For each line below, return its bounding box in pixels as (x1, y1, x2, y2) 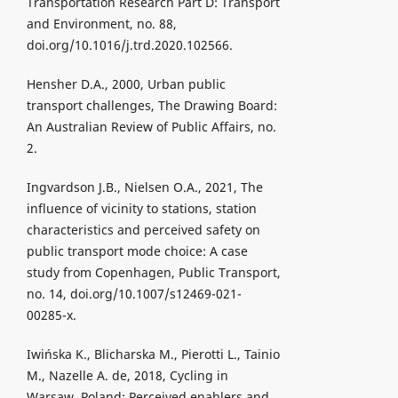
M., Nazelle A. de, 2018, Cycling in (26, 367, 228, 385)
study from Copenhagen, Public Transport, (26, 264, 281, 282)
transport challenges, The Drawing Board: (26, 97, 277, 115)
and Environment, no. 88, (26, 15, 177, 33)
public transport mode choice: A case (26, 243, 248, 260)
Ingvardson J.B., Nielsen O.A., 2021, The (26, 179, 263, 196)
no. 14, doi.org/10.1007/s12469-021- (26, 285, 242, 303)
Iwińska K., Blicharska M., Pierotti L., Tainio (26, 346, 280, 363)
